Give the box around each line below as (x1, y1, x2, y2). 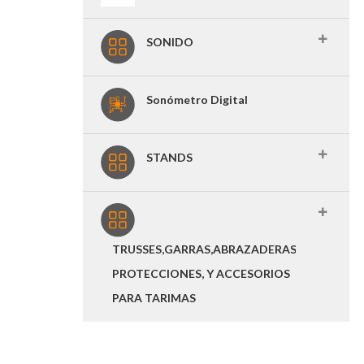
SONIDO (146, 35, 193, 49)
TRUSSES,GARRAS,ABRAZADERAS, (112, 242, 299, 256)
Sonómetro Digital (146, 93, 248, 106)
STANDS (146, 150, 193, 164)
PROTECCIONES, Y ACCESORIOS (112, 266, 290, 280)
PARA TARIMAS (112, 291, 196, 305)
